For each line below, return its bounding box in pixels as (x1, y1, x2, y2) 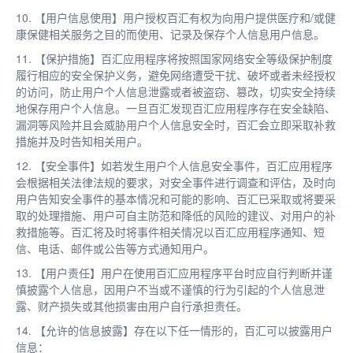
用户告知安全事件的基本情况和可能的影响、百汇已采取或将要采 (16, 190, 336, 206)
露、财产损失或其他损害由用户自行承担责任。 (16, 297, 247, 314)
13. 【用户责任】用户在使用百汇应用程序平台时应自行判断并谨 (16, 264, 333, 281)
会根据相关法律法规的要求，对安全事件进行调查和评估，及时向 (16, 173, 336, 190)
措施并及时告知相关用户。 (16, 132, 148, 149)
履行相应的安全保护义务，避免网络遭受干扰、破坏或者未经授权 (16, 66, 336, 83)
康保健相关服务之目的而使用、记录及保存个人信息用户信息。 (16, 25, 325, 42)
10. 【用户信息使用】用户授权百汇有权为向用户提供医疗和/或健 (16, 9, 336, 25)
